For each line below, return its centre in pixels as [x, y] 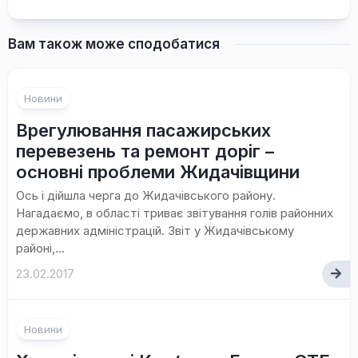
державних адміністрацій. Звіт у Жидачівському [155, 231]
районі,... [40, 248]
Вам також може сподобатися [114, 44]
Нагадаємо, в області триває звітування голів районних [175, 213]
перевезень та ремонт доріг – [145, 151]
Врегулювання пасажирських [143, 130]
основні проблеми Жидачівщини [158, 172]
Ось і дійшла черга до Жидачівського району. [146, 195]
